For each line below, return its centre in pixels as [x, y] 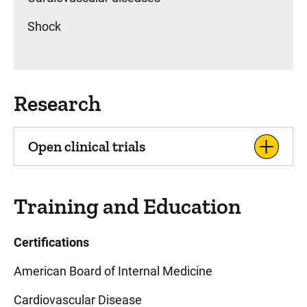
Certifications [51, 242]
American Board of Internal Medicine [113, 271]
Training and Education [127, 206]
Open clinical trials [87, 146]
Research [57, 103]
